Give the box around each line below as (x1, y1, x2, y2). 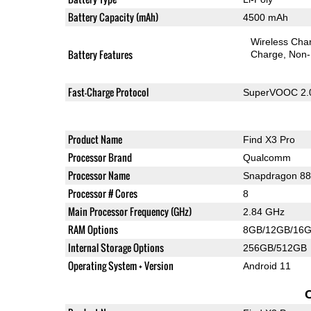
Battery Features (67, 47, 133, 62)
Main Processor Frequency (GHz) (67, 203, 192, 219)
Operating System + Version (67, 258, 174, 273)
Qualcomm (242, 151, 291, 163)
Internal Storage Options (67, 239, 164, 255)
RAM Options (67, 221, 118, 237)
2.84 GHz (242, 205, 285, 217)
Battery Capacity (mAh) (67, 9, 158, 24)
